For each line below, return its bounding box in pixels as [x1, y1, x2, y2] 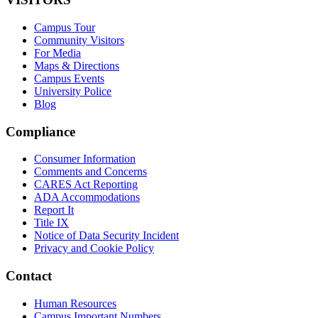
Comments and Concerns [34, 165, 147, 178]
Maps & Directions [34, 59, 119, 72]
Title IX [34, 216, 69, 229]
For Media [34, 46, 81, 59]
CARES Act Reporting [34, 178, 138, 191]
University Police [34, 84, 111, 97]
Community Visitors [34, 33, 124, 46]
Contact [6, 268, 52, 284]
